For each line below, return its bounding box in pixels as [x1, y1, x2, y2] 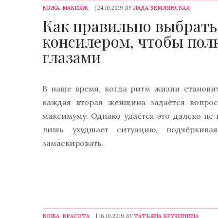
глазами [42, 46, 101, 67]
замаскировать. [42, 138, 104, 148]
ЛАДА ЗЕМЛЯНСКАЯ [133, 4, 190, 11]
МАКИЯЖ [62, 4, 88, 11]
